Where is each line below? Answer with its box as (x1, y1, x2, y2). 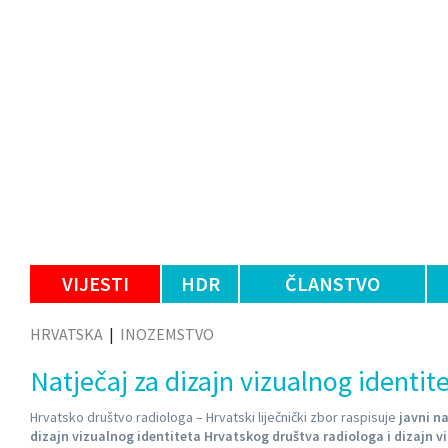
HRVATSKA (30, 324, 103, 344)
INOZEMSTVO (120, 324, 214, 344)
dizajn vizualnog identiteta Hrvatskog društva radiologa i (30, 427, 394, 445)
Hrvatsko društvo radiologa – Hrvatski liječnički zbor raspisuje (30, 408, 396, 426)
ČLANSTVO (285, 271, 380, 296)
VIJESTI (61, 271, 129, 296)
